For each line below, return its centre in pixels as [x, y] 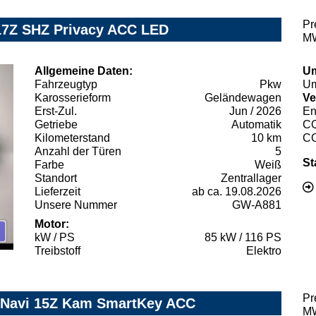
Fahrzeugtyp [66, 85]
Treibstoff [57, 251]
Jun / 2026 [255, 111]
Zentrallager [251, 178]
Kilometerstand [72, 138]
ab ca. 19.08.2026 [237, 192]
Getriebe [56, 125]
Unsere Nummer [76, 205]
